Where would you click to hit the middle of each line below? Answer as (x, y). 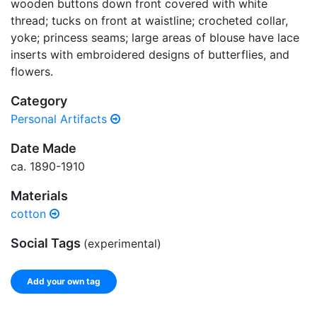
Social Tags (47, 243)
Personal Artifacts (60, 119)
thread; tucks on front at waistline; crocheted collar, (149, 21)
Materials (39, 196)
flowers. (32, 71)
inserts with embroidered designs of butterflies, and (150, 54)
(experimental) (122, 244)
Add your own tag (64, 281)
